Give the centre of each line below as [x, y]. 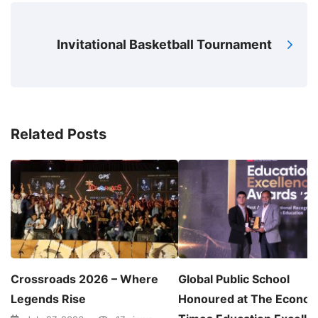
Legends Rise [48, 299]
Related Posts [59, 134]
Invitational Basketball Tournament [164, 44]
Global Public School [234, 279]
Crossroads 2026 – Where [84, 279]
